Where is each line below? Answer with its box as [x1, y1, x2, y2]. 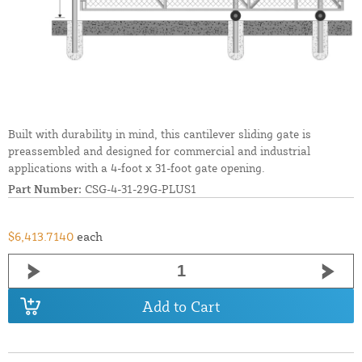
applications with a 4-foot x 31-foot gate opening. [8, 161, 265, 175]
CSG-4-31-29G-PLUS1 [82, 182, 196, 196]
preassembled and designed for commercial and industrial [8, 144, 310, 158]
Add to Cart [142, 297, 220, 315]
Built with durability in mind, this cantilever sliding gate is [8, 127, 311, 141]
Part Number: [8, 182, 82, 196]
